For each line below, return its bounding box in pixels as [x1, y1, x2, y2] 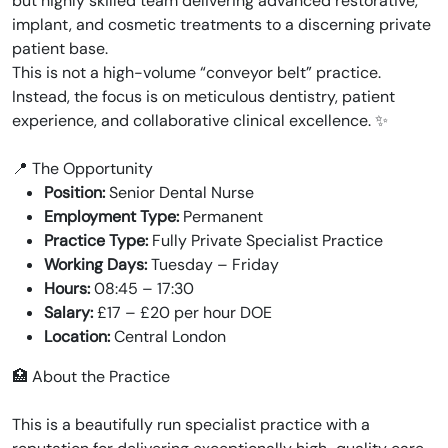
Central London [110, 326, 226, 347]
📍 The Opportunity [12, 158, 153, 179]
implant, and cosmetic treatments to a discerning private [12, 14, 431, 35]
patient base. [12, 38, 108, 59]
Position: [44, 182, 105, 203]
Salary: [44, 302, 93, 323]
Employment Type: [44, 206, 179, 227]
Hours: [44, 278, 90, 299]
